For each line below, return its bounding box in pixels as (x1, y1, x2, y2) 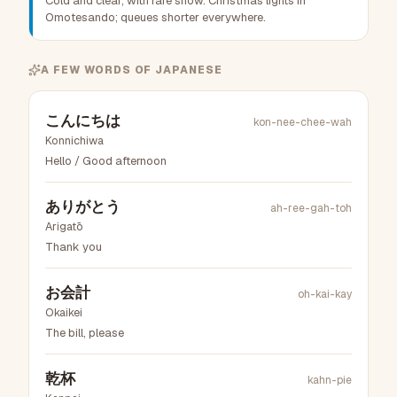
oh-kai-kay (298, 287, 352, 302)
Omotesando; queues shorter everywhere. (45, 10, 266, 26)
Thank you (45, 239, 102, 255)
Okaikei (45, 305, 82, 321)
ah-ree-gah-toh (270, 201, 352, 216)
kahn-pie (307, 373, 352, 388)
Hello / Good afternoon (45, 153, 167, 169)
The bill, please (45, 325, 124, 341)
